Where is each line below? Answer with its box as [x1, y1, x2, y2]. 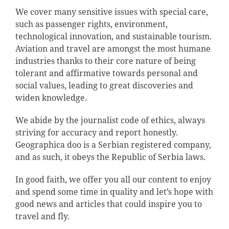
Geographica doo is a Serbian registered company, [15, 139, 211, 150]
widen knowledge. [15, 91, 87, 103]
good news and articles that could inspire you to [15, 198, 202, 210]
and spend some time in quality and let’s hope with [15, 186, 213, 197]
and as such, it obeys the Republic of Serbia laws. [15, 151, 205, 163]
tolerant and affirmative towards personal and [15, 67, 198, 79]
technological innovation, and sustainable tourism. [15, 30, 212, 42]
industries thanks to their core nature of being [15, 55, 196, 66]
